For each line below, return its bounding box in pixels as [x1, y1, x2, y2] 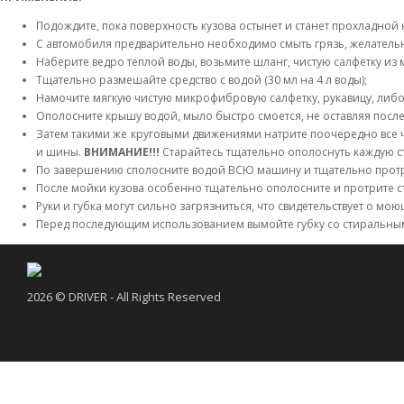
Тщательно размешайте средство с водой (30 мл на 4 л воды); [36, 72, 367, 87]
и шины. [36, 144, 84, 160]
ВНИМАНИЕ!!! [84, 144, 162, 160]
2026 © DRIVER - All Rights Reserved [27, 289, 221, 305]
